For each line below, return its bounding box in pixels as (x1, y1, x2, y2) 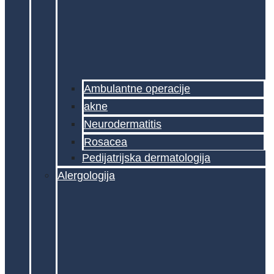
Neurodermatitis (84, 117, 161, 130)
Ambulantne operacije (84, 82, 190, 95)
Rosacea (84, 135, 127, 148)
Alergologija (57, 169, 115, 182)
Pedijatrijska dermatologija (82, 151, 210, 164)
